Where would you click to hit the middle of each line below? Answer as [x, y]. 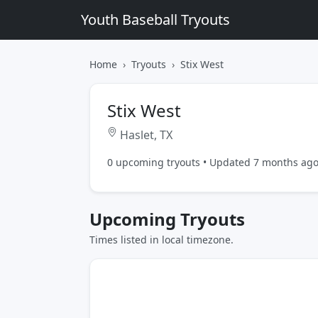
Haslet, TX [145, 135]
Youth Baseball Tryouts [155, 20]
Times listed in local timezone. [161, 240]
